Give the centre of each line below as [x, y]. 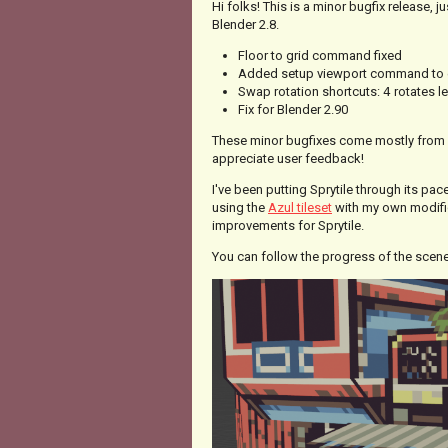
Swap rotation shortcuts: [310, 92]
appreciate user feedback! [288, 159]
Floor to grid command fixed [320, 56]
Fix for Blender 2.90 [293, 110]
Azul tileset [300, 208]
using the [240, 208]
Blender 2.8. [245, 25]
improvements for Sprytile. [288, 226]
